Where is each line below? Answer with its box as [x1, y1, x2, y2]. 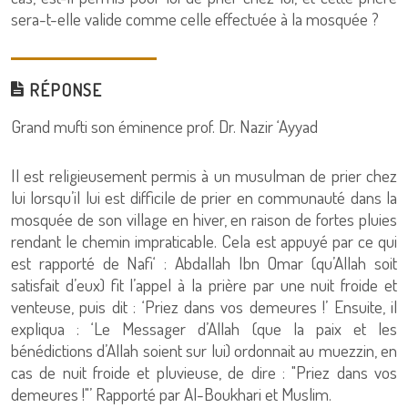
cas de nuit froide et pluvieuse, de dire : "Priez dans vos [11, 361, 397, 383]
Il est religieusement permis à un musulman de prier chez [11, 164, 397, 187]
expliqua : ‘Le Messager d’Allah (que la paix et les [11, 317, 397, 340]
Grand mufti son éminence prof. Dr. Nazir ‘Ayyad [11, 115, 318, 138]
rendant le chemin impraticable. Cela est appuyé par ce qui [11, 229, 397, 252]
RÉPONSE [25, 78, 102, 101]
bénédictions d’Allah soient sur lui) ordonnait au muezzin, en [11, 339, 397, 362]
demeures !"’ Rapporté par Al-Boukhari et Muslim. [11, 382, 331, 405]
